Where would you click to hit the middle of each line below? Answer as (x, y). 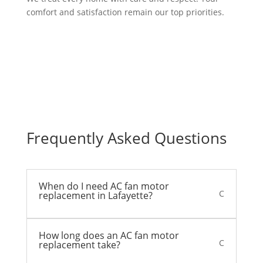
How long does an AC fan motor (109, 236)
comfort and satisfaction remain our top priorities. (125, 12)
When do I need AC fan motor (104, 186)
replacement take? (79, 245)
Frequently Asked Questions (126, 138)
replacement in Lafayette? (95, 196)
